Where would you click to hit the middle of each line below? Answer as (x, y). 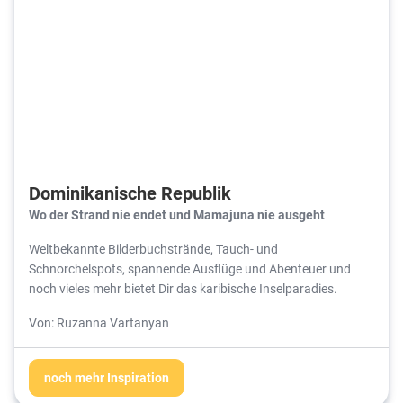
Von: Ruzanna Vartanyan (99, 323)
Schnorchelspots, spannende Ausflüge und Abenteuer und (190, 269)
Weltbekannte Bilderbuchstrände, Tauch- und (153, 249)
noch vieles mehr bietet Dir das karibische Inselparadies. (184, 289)
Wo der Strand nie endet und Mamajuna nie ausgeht (177, 215)
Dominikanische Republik (130, 193)
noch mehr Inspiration (107, 378)
